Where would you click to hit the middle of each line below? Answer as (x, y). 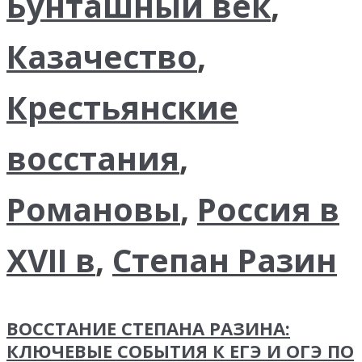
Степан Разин (225, 260)
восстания (93, 158)
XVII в (51, 260)
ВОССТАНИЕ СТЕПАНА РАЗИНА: (148, 328)
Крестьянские (122, 107)
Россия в (268, 209)
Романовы (93, 209)
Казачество (102, 56)
